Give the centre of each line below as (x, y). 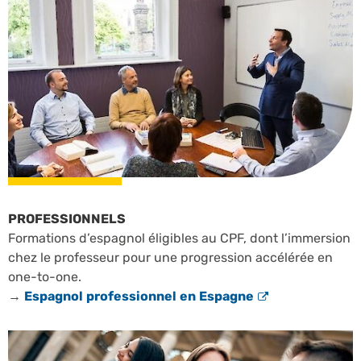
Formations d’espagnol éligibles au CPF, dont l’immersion (179, 238)
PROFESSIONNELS (67, 218)
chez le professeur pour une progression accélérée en (170, 257)
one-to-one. (45, 276)
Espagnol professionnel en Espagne (139, 296)
